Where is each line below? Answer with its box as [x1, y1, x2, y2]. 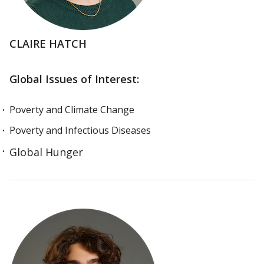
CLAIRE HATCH [9, 37, 87, 51]
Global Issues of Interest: [9, 72, 139, 86]
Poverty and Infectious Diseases [9, 124, 151, 137]
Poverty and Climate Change [9, 103, 134, 116]
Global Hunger [9, 145, 83, 159]
